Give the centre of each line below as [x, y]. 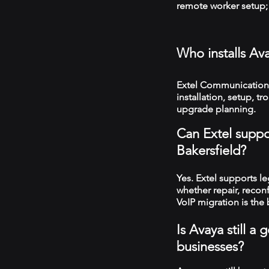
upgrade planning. [216, 109]
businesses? [210, 246]
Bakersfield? [211, 150]
